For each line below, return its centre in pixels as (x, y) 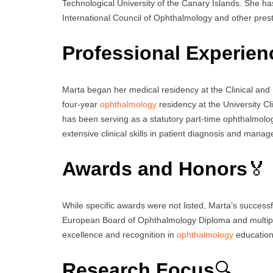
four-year (81, 104)
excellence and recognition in (119, 234)
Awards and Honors (155, 169)
